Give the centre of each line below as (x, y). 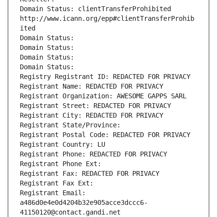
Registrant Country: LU (62, 145)
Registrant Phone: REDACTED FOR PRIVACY (93, 154)
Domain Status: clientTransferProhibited (95, 9)
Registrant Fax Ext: (57, 183)
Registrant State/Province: (72, 125)
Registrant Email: (53, 193)
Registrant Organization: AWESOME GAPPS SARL (103, 96)
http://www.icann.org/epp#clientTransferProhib (107, 19)
